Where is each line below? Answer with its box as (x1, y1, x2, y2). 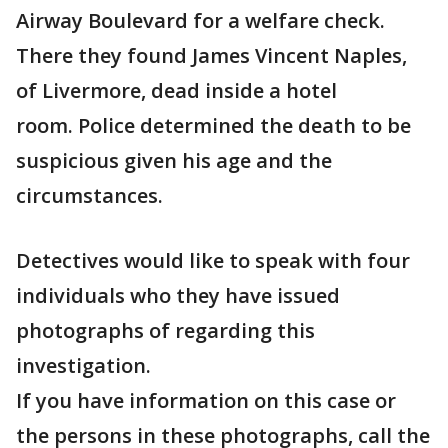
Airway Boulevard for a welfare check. (16, 7, 385, 35)
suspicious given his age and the (16, 147, 332, 175)
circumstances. (16, 182, 168, 210)
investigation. (16, 352, 151, 380)
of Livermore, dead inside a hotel (16, 77, 337, 105)
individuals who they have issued (16, 282, 340, 310)
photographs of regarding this (16, 317, 315, 345)
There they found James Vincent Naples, (16, 42, 407, 70)
